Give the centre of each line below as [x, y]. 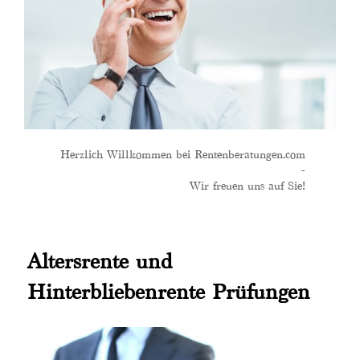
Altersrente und [100, 261]
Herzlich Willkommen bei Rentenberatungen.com [183, 154]
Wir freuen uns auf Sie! [248, 186]
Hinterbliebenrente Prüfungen [169, 291]
